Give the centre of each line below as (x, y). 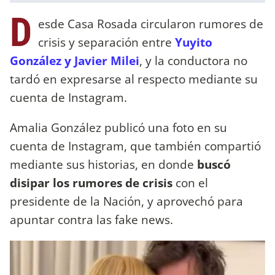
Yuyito (194, 42)
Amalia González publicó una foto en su (118, 127)
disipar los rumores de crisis (91, 182)
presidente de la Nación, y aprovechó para (126, 201)
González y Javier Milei (75, 60)
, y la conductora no (193, 60)
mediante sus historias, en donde (103, 164)
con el (190, 182)
